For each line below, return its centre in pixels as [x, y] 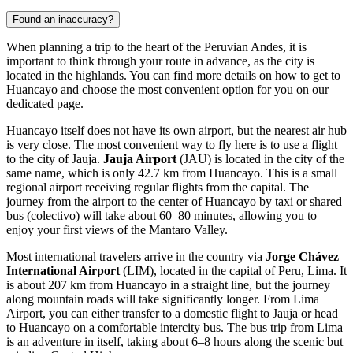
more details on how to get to [268, 75]
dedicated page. [45, 103]
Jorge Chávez [302, 256]
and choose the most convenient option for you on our [193, 89]
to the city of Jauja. [55, 158]
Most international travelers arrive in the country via [136, 256]
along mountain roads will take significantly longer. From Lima [163, 299]
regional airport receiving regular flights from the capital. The [158, 187]
